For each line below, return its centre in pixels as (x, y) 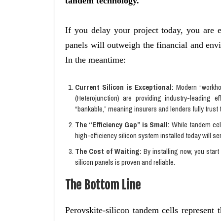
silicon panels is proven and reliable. (125, 162)
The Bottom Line (103, 185)
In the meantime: (95, 60)
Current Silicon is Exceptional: (124, 87)
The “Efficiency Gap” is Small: (123, 125)
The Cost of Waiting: (109, 151)
